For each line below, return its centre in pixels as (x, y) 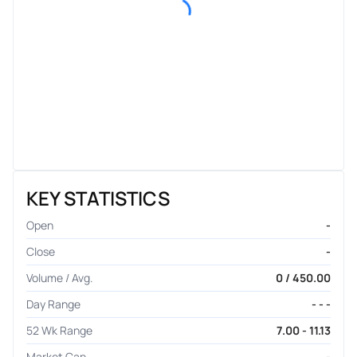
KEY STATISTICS (98, 198)
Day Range (53, 304)
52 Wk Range (59, 330)
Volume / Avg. (60, 277)
